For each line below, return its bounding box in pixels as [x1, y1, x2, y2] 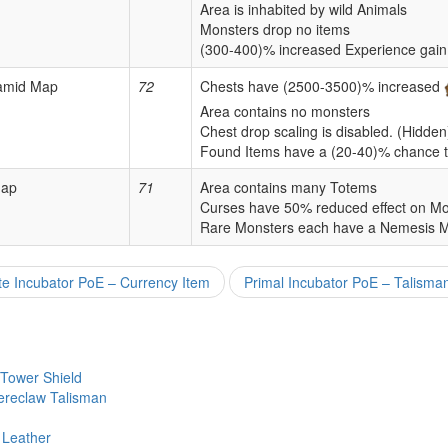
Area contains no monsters [200, 100, 370, 121]
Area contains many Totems [200, 177, 377, 198]
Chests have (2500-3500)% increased [200, 76, 444, 97]
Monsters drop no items [200, 19, 350, 40]
